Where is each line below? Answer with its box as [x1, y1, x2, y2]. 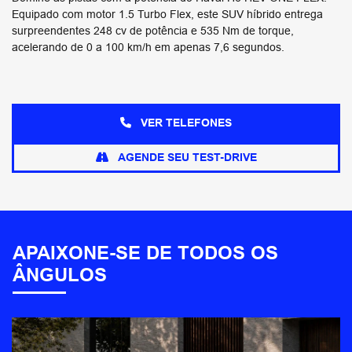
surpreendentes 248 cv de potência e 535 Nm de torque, [12, 24, 294, 38]
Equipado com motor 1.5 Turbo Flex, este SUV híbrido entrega [12, 8, 323, 21]
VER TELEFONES [137, 116, 232, 130]
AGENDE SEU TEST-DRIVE [114, 151, 257, 164]
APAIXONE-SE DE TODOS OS [13, 241, 278, 265]
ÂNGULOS [13, 263, 107, 287]
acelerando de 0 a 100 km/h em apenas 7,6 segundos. [12, 41, 284, 54]
